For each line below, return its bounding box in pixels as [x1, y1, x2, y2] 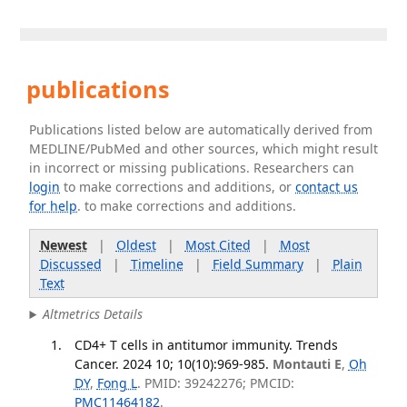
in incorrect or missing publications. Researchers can [29, 159, 355, 176]
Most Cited [184, 235, 251, 253]
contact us [295, 178, 359, 195]
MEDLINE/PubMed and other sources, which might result [29, 140, 379, 157]
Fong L [96, 373, 137, 392]
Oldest [115, 235, 156, 253]
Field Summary [212, 254, 303, 273]
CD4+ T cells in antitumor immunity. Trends [74, 335, 338, 353]
